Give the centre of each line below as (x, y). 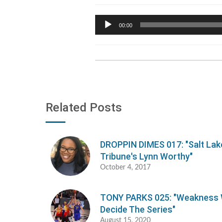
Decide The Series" (138, 210)
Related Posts (84, 108)
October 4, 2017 (125, 168)
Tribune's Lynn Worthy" (146, 157)
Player (104, 30)
